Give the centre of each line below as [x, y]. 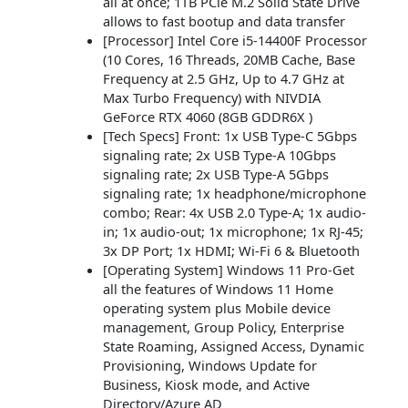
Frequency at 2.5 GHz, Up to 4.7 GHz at [223, 79]
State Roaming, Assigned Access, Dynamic [233, 347]
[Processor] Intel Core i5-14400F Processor [235, 41]
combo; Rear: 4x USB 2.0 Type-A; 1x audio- [234, 213]
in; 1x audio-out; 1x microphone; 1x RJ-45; [233, 232]
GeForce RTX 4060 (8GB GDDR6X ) [207, 117]
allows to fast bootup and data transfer [224, 21]
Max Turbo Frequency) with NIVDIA [211, 98]
